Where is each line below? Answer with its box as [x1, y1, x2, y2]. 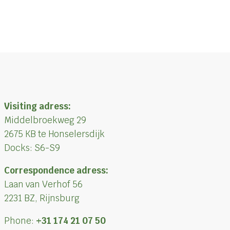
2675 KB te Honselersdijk [4, 128, 105, 140]
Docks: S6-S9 [4, 142, 60, 154]
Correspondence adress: [4, 165, 108, 177]
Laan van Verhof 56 [4, 179, 83, 190]
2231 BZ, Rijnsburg [4, 193, 80, 204]
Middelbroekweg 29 [4, 114, 86, 126]
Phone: [4, 215, 36, 227]
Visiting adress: [4, 101, 71, 112]
